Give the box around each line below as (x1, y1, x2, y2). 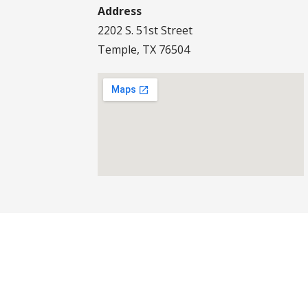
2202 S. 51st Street (98, 22, 192, 38)
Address (98, 3, 142, 19)
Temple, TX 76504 (98, 41, 190, 57)
